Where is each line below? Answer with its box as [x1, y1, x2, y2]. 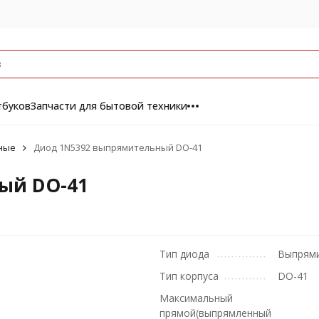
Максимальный [159, 291, 233, 305]
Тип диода [159, 247, 209, 261]
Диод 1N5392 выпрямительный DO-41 [33, 141, 202, 154]
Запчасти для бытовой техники [30, 99, 187, 113]
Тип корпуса [159, 269, 219, 283]
